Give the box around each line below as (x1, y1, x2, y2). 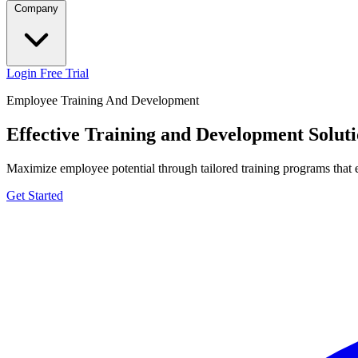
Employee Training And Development (6, 93, 199, 107)
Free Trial (40, 66, 89, 80)
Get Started (6, 188, 63, 202)
